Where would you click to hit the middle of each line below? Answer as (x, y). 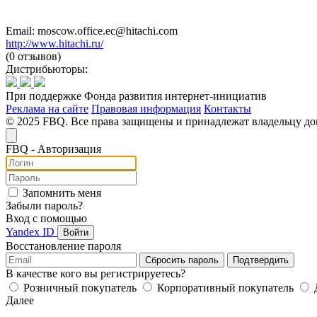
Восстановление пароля (63, 246)
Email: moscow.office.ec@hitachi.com (92, 30)
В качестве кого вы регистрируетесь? (96, 273)
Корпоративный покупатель (225, 287)
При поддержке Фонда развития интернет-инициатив (136, 96)
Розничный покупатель (80, 287)
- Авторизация (65, 149)
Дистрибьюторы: (47, 69)
